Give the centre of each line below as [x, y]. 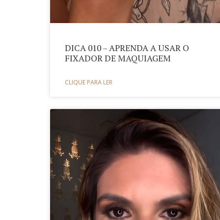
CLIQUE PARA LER [89, 82]
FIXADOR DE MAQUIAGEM [118, 58]
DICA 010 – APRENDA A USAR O [127, 48]
